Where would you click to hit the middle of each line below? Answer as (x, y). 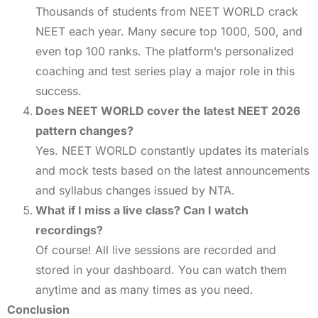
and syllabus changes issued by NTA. (135, 190)
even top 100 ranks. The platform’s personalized (165, 51)
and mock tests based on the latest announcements (172, 170)
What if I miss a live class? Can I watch (142, 210)
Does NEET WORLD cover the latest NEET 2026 (168, 110)
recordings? (69, 230)
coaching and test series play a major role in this (165, 71)
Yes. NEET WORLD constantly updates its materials (172, 150)
